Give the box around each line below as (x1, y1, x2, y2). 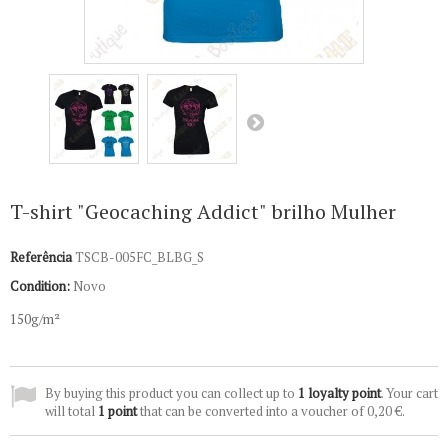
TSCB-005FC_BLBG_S (75, 248, 204, 266)
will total (45, 402, 98, 420)
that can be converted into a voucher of (137, 402, 367, 420)
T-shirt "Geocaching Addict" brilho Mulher (10, 198, 396, 225)
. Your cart (381, 384, 438, 402)
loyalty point (305, 384, 381, 402)
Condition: (10, 277, 70, 295)
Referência (10, 248, 72, 266)
